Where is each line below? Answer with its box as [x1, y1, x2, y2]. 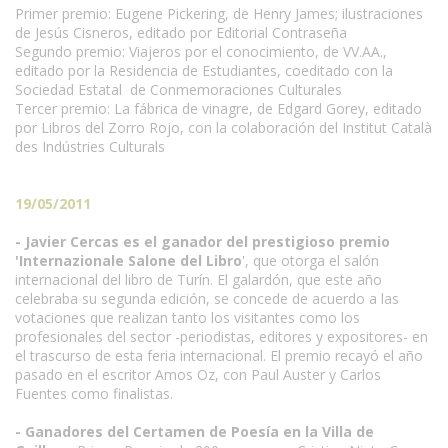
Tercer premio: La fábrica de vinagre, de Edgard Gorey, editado [15, 99, 422, 118]
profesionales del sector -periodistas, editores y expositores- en [15, 327, 428, 346]
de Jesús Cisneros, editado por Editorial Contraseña [15, 23, 347, 42]
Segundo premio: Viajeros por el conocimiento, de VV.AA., [15, 42, 387, 61]
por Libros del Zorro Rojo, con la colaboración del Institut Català [15, 118, 432, 137]
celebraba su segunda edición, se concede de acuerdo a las [15, 289, 399, 308]
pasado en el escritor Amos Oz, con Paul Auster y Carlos [15, 365, 381, 384]
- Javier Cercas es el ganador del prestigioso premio [15, 232, 390, 251]
